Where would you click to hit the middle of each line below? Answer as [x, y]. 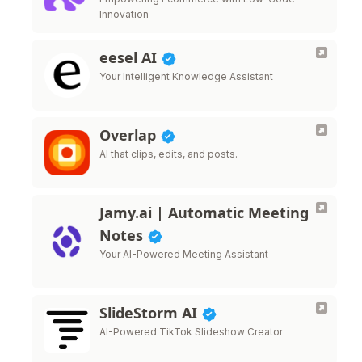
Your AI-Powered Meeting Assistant [184, 254]
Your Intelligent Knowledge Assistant [186, 76]
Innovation [124, 14]
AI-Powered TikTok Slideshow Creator [191, 332]
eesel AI [130, 57]
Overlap [130, 135]
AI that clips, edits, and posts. [168, 154]
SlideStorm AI [150, 313]
